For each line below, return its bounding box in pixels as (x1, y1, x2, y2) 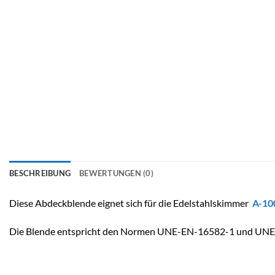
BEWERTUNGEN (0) (79, 168, 153, 179)
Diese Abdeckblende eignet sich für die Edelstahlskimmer (9, 197, 252, 209)
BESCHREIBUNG (9, 168, 71, 179)
